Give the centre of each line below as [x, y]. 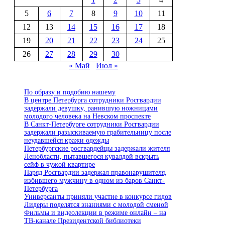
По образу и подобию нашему [70, 92]
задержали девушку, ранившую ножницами [91, 108]
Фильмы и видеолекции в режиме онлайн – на [95, 213]
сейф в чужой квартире [60, 165]
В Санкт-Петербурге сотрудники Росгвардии [92, 125]
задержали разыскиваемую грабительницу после [98, 133]
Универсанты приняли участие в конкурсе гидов [98, 197]
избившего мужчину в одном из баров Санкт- [94, 181]
